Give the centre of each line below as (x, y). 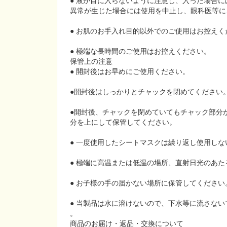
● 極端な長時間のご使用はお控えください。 (140, 51)
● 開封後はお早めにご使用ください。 (130, 71)
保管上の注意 (91, 61)
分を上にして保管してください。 (123, 122)
